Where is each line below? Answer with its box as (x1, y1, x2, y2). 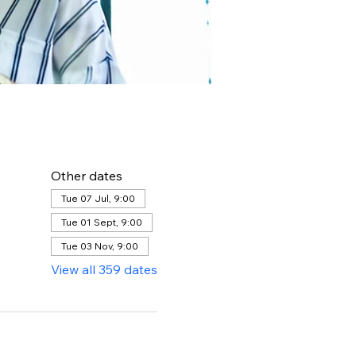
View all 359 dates (50, 261, 157, 277)
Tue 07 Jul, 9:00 (60, 192, 135, 204)
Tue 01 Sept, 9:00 (60, 215, 142, 228)
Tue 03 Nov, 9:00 (60, 239, 138, 252)
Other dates (50, 167, 122, 184)
